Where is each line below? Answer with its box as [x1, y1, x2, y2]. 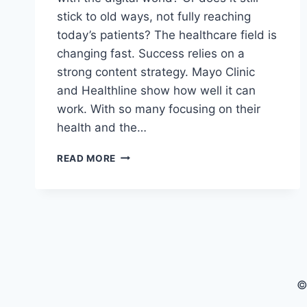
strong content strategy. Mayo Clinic [57, 64, 255, 79]
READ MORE [57, 152, 116, 164]
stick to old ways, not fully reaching [57, 9, 251, 23]
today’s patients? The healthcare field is [57, 27, 277, 42]
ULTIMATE [115, 206, 166, 218]
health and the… [57, 120, 147, 134]
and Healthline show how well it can [57, 83, 256, 97]
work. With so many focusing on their [57, 101, 260, 116]
